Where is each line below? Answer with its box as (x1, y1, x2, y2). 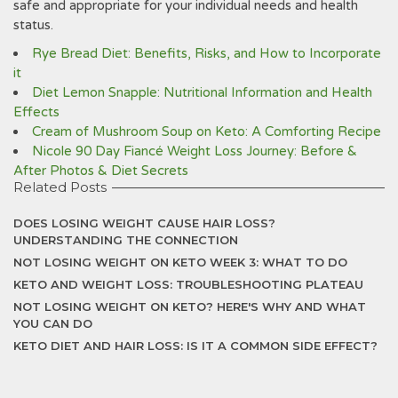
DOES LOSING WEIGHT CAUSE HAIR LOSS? (13, 216, 275, 230)
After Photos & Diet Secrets (13, 163, 188, 179)
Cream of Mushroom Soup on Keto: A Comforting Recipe (32, 123, 381, 139)
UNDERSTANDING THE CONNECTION (13, 233, 238, 247)
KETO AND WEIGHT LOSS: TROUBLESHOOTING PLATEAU (13, 277, 363, 291)
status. (13, 17, 53, 33)
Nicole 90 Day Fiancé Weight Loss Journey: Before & (32, 143, 357, 159)
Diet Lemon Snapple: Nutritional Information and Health (32, 84, 372, 100)
